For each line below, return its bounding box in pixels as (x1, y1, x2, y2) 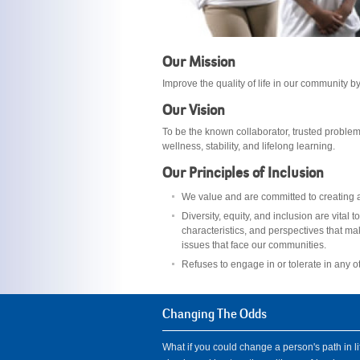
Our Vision (162, 101, 225, 120)
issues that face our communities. (182, 239, 326, 252)
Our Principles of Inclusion (162, 164, 324, 182)
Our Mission (162, 53, 235, 72)
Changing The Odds (162, 306, 267, 322)
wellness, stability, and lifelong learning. (162, 141, 335, 153)
